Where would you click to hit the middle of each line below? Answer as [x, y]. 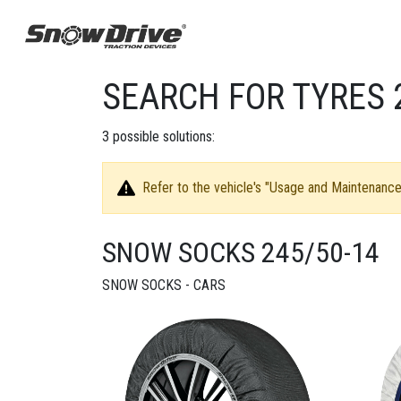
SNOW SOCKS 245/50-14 [241, 252]
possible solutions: [162, 137]
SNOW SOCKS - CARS [164, 285]
